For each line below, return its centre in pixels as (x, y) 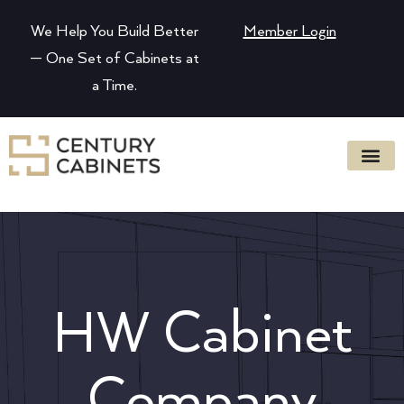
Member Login (289, 32)
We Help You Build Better (115, 32)
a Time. (115, 86)
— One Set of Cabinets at (115, 59)
